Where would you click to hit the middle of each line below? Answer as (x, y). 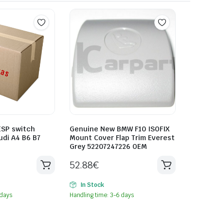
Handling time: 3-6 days (102, 195)
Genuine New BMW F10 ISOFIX (119, 129)
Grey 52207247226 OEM (108, 146)
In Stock (92, 185)
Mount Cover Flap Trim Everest (122, 137)
